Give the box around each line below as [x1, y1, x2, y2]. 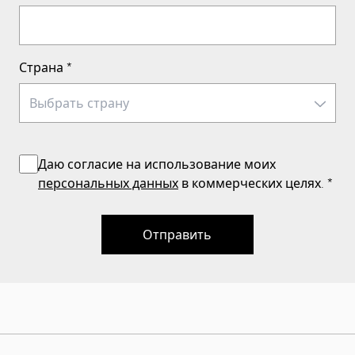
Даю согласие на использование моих [38, 155, 276, 171]
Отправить [143, 226, 212, 242]
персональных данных [38, 174, 178, 190]
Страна [19, 59, 63, 74]
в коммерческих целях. [178, 174, 324, 190]
